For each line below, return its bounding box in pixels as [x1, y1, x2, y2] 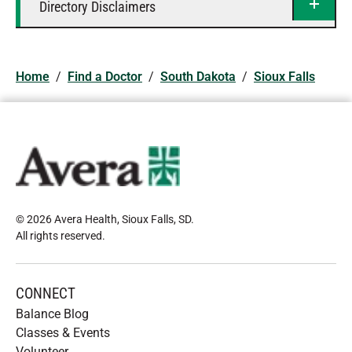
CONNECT [16, 284, 75, 302]
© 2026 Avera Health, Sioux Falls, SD [16, 213, 191, 225]
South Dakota [160, 69, 236, 84]
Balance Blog [16, 306, 89, 321]
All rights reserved [16, 229, 102, 242]
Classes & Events [16, 325, 110, 340]
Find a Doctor [68, 69, 142, 84]
